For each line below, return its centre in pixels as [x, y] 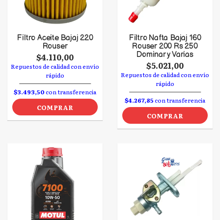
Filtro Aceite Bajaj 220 [55, 38]
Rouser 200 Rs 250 [165, 46]
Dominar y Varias [165, 55]
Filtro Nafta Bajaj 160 [165, 38]
